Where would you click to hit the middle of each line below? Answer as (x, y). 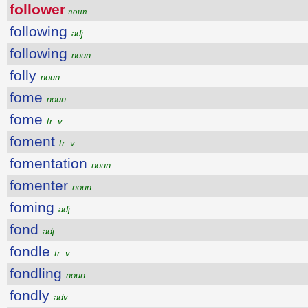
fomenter (41, 185)
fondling (38, 273)
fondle (32, 251)
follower (37, 9)
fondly (32, 295)
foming (34, 207)
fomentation (51, 163)
